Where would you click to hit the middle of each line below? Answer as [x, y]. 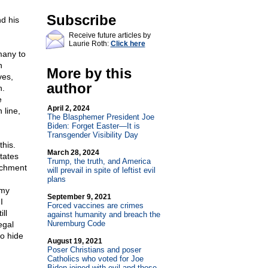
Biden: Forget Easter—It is [93, 126]
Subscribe [81, 20]
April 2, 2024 [68, 108]
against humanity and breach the [103, 214]
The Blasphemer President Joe [100, 117]
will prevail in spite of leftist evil [101, 170]
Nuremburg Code [76, 223]
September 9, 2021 [79, 197]
